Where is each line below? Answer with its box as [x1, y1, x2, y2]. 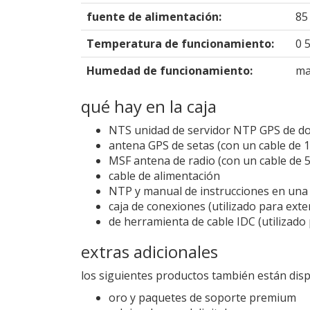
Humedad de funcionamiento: [86, 62, 253, 78]
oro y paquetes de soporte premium [109, 289, 296, 305]
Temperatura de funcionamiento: [86, 35, 274, 51]
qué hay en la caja [81, 94, 217, 118]
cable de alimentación [109, 167, 220, 183]
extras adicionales [81, 239, 218, 263]
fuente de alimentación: [86, 8, 221, 24]
